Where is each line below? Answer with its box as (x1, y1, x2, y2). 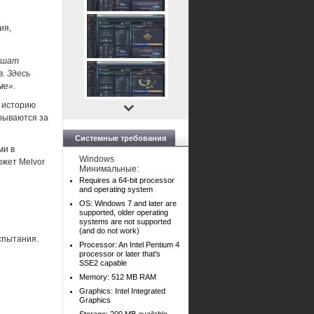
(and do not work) (79, 226, 139, 235)
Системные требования (75, 134, 166, 142)
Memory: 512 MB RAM (79, 273, 156, 281)
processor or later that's (79, 250, 161, 258)
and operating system (79, 185, 153, 193)
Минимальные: (79, 164, 139, 174)
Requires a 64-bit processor (79, 176, 175, 184)
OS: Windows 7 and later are (79, 199, 177, 207)
